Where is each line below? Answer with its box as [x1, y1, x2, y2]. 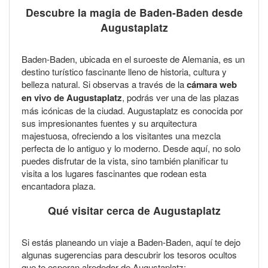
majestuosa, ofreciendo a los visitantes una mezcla [22, 129, 221, 142]
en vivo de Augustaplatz [22, 91, 122, 105]
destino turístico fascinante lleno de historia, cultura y [22, 65, 227, 78]
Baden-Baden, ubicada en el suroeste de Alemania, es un [22, 53, 245, 66]
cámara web [187, 78, 237, 92]
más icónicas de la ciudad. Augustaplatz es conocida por [22, 104, 243, 117]
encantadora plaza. [22, 179, 96, 193]
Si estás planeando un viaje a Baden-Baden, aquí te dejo [22, 235, 240, 248]
